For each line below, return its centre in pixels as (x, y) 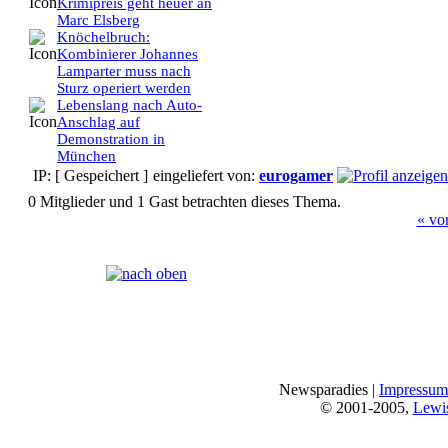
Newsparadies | (329, 389)
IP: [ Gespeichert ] (88, 176)
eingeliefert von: (204, 176)
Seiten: (57, 273)
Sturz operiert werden (124, 88)
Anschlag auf (98, 122)
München (86, 156)
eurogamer (296, 176)
